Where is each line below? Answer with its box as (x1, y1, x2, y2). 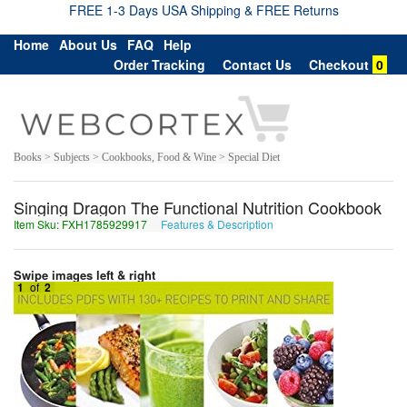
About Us (59, 35, 117, 54)
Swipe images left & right (14, 265, 159, 283)
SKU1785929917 (277, 215, 363, 232)
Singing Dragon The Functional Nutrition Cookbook (14, 194, 382, 219)
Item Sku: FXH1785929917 (14, 215, 150, 232)
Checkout (309, 55, 369, 74)
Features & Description (161, 215, 273, 232)
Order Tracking (114, 55, 205, 74)
